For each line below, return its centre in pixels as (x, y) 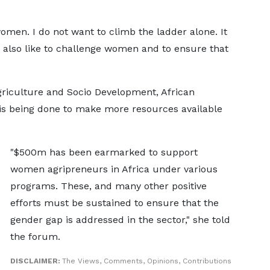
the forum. (36, 237)
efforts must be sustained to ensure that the (114, 203)
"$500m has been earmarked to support (104, 152)
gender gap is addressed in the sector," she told (120, 220)
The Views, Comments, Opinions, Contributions (146, 261)
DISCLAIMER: (36, 261)
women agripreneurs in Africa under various (114, 169)
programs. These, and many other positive (108, 186)
